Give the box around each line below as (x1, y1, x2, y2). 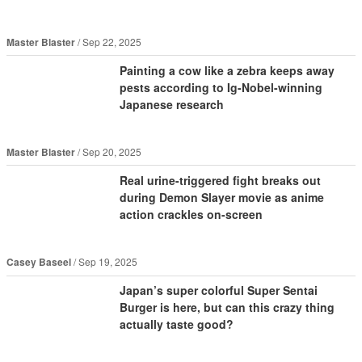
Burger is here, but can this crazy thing (119, 299, 335, 316)
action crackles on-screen (119, 206, 263, 223)
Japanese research (119, 96, 224, 113)
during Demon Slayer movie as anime (119, 189, 324, 206)
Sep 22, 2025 (82, 35, 141, 49)
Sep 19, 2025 (78, 255, 137, 269)
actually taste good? (119, 316, 234, 333)
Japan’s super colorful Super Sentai (119, 282, 318, 299)
